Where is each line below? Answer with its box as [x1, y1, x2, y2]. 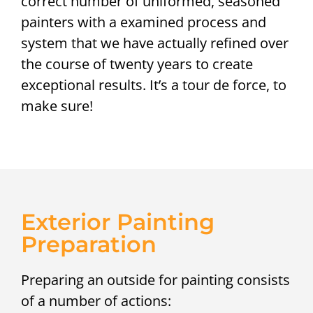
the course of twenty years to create [21, 54, 253, 74]
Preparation [21, 230, 156, 258]
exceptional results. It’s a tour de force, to [21, 75, 286, 95]
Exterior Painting [21, 208, 214, 235]
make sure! [21, 96, 93, 116]
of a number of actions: [21, 291, 171, 310]
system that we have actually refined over [21, 34, 289, 53]
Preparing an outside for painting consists [21, 270, 290, 289]
